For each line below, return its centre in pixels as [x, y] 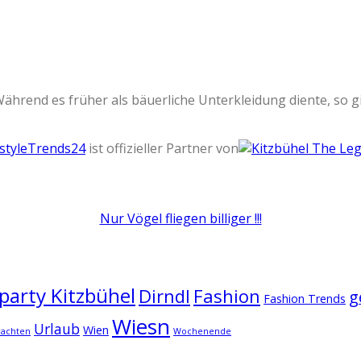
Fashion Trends [305, 299]
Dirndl [164, 296]
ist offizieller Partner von [162, 149]
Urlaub [57, 329]
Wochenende [202, 332]
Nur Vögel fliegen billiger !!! [180, 218]
